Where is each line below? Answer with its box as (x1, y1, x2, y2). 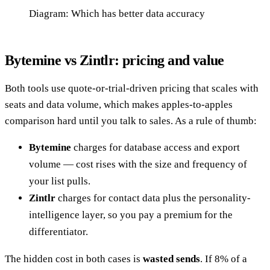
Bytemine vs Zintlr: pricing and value (5, 52, 224, 69)
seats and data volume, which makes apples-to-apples (5, 99, 233, 111)
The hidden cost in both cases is (5, 253, 143, 265)
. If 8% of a (200, 253, 247, 265)
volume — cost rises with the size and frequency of (29, 159, 247, 171)
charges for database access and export (71, 142, 240, 154)
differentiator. (29, 226, 88, 238)
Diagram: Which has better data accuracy (29, 8, 205, 20)
